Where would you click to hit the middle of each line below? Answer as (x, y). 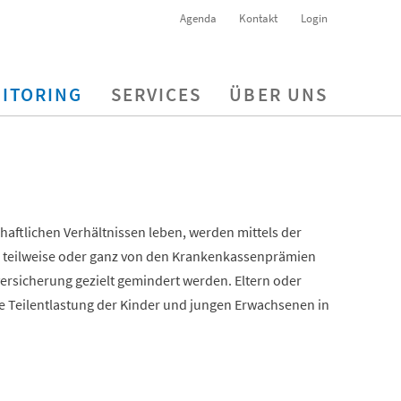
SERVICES (156, 95)
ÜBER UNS (278, 95)
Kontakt (259, 18)
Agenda (198, 18)
